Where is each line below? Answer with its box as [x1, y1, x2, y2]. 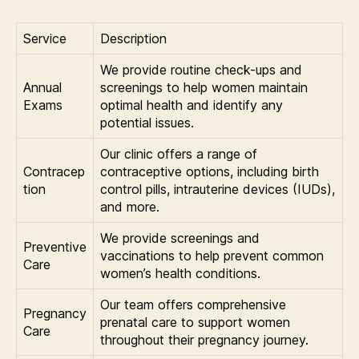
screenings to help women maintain [100, 79, 308, 95]
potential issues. [100, 114, 194, 131]
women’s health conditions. [100, 264, 260, 281]
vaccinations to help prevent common [100, 247, 324, 264]
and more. [100, 198, 159, 215]
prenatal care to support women [100, 313, 290, 330]
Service [23, 30, 67, 46]
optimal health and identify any [100, 96, 283, 113]
